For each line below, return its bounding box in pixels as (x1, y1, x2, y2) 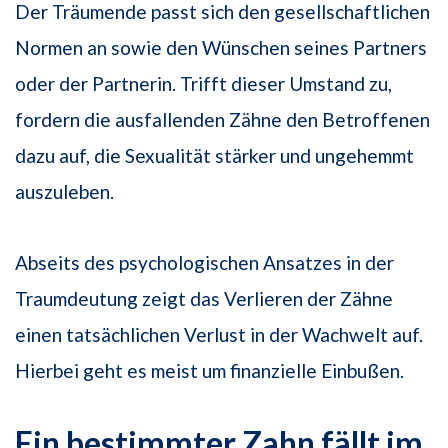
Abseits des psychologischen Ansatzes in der (15, 250, 394, 274)
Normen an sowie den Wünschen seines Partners (15, 35, 427, 59)
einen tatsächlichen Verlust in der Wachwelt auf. (15, 322, 423, 346)
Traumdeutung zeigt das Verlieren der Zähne (15, 286, 393, 310)
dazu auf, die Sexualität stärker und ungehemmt (15, 143, 414, 167)
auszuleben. (15, 179, 114, 203)
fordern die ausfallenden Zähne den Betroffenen (15, 107, 430, 131)
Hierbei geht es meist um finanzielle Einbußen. (15, 358, 404, 382)
